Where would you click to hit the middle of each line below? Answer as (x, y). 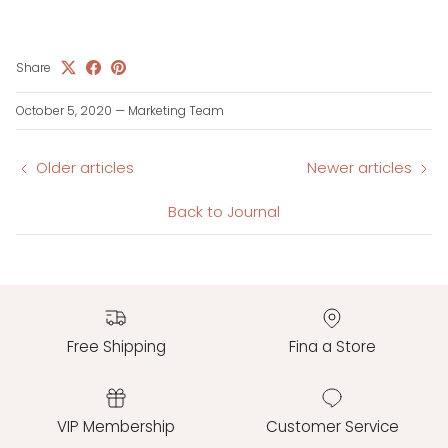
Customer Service (332, 426)
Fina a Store (332, 346)
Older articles (85, 168)
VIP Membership (116, 426)
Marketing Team (176, 111)
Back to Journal (224, 212)
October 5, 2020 (64, 111)
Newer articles (359, 168)
